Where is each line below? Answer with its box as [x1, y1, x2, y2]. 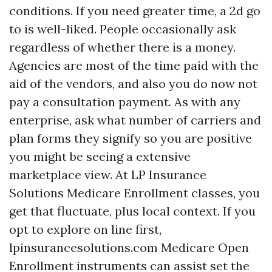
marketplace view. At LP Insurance [9, 167, 206, 182]
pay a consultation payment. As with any [9, 94, 240, 109]
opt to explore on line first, [9, 222, 161, 237]
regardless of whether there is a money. [9, 39, 236, 55]
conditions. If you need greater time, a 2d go [9, 3, 260, 18]
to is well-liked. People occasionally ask [9, 21, 236, 36]
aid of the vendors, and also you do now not [9, 76, 257, 91]
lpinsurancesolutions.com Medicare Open [9, 240, 249, 255]
